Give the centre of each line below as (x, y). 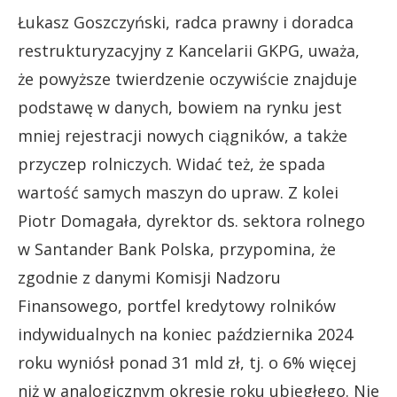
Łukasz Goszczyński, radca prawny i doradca (186, 22)
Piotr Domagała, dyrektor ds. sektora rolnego (191, 220)
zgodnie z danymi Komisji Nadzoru (149, 277)
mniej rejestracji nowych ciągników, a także (183, 135)
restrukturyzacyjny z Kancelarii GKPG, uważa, (189, 50)
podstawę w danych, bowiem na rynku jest (180, 107)
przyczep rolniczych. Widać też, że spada (171, 163)
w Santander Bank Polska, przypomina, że (177, 249)
